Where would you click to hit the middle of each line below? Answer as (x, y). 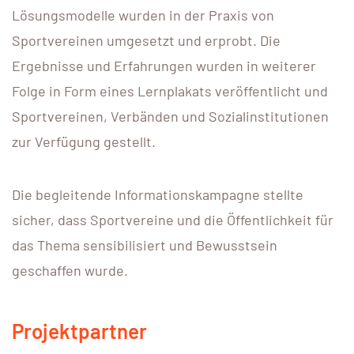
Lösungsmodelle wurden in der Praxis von (143, 15)
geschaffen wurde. (70, 270)
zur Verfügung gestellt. (84, 141)
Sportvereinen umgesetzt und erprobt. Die (146, 40)
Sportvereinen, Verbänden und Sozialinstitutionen (170, 116)
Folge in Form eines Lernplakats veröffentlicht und (170, 90)
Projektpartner (79, 330)
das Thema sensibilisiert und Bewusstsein (145, 245)
